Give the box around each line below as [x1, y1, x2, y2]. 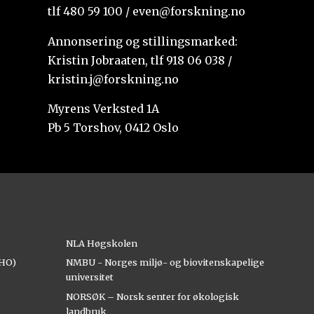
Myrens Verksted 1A [48, 102, 160, 116]
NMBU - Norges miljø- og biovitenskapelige [65, 257, 264, 268]
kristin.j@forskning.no [48, 71, 179, 86]
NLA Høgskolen [65, 237, 137, 249]
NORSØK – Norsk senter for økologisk [65, 290, 239, 302]
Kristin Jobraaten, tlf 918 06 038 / [48, 53, 233, 67]
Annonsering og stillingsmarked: [48, 34, 238, 48]
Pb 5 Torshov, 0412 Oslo [48, 121, 179, 135]
